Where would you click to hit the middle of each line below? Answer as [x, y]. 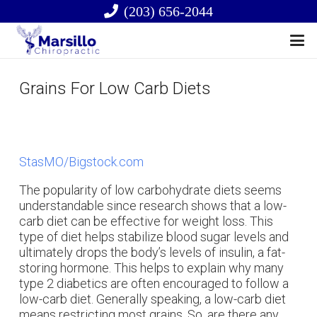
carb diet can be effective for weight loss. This [146, 221]
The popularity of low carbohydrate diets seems [150, 190]
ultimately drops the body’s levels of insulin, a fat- [152, 252]
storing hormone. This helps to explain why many [151, 268]
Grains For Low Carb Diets [115, 88]
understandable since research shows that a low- [153, 206]
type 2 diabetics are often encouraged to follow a [154, 283]
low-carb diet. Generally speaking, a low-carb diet [152, 299]
